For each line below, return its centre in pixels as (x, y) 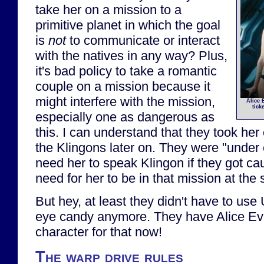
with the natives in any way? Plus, (131, 56)
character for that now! (99, 232)
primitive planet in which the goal (128, 25)
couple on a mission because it (123, 87)
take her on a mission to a (108, 10)
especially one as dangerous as (125, 117)
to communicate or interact (143, 41)
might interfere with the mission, (125, 102)
